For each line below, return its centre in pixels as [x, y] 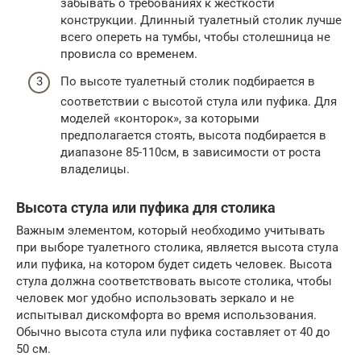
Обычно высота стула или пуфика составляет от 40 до [173, 332]
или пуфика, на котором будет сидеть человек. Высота [174, 264]
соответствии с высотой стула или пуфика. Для [199, 101]
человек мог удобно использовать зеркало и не [155, 298]
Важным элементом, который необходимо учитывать [170, 230]
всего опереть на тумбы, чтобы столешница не [195, 37]
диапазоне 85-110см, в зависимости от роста [191, 152]
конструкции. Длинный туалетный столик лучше [201, 21]
